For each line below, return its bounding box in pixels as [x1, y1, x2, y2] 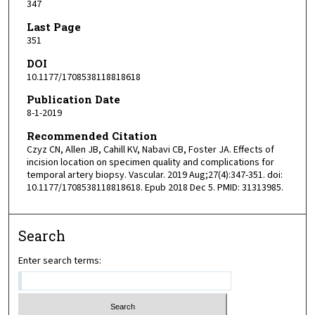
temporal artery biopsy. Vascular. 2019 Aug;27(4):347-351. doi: [26, 167, 283, 182]
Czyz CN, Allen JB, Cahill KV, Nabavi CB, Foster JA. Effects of [26, 142, 274, 157]
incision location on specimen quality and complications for [26, 155, 274, 169]
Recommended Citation [26, 128, 157, 143]
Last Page [26, 19, 81, 34]
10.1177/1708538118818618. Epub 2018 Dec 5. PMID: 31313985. [26, 180, 283, 195]
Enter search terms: [18, 254, 102, 269]
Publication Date [26, 92, 120, 107]
